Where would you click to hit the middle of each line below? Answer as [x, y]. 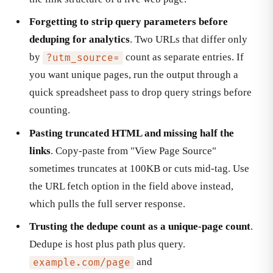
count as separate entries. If [183, 57]
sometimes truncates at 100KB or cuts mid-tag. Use [139, 168]
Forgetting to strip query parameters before [129, 22]
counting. [50, 110]
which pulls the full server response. [107, 204]
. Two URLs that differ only [189, 40]
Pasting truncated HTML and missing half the [132, 133]
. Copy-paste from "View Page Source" [133, 151]
